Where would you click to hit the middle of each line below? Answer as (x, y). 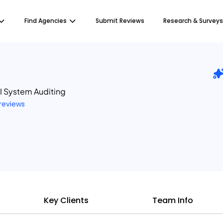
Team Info (173, 200)
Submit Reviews (120, 21)
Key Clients (66, 200)
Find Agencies (46, 21)
